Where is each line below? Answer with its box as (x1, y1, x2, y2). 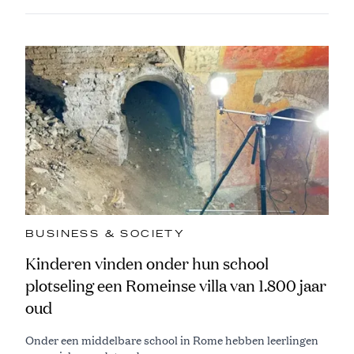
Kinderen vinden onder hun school (25, 252, 269, 274)
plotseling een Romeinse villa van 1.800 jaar (25, 274, 326, 296)
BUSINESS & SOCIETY (25, 228, 186, 239)
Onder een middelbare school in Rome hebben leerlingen (25, 331, 318, 348)
